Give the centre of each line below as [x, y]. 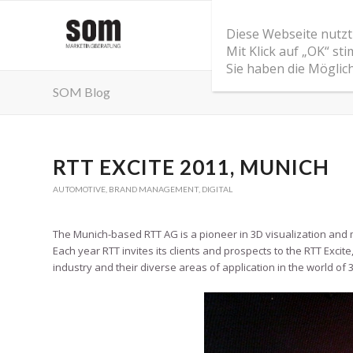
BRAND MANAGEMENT [154, 189]
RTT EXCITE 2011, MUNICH [191, 167]
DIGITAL [217, 189]
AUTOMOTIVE [79, 189]
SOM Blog [82, 92]
